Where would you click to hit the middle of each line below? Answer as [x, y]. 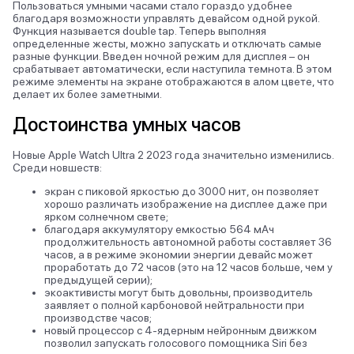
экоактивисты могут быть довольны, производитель [179, 292]
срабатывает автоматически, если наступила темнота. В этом [172, 69]
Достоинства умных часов [127, 124]
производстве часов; [98, 318]
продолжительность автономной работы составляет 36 [188, 242]
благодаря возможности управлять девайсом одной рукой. [166, 18]
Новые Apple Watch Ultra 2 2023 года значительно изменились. [173, 155]
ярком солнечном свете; [106, 217]
